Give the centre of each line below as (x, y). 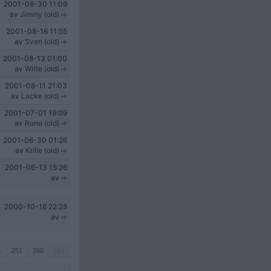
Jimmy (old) (40, 14)
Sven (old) (42, 41)
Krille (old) (42, 150)
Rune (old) (42, 123)
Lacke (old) (40, 96)
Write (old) (42, 69)
